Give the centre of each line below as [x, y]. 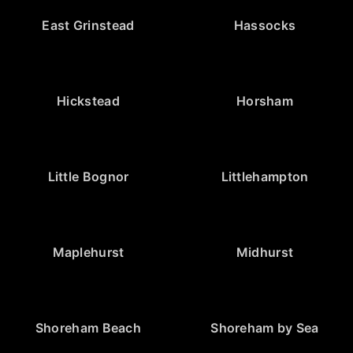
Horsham [265, 100]
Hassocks [265, 25]
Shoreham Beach [88, 327]
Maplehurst [88, 252]
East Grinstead [88, 25]
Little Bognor [88, 176]
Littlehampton [265, 176]
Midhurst [265, 252]
